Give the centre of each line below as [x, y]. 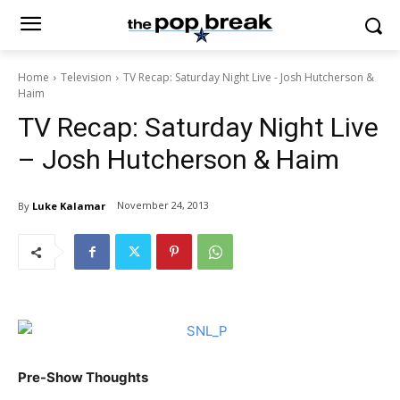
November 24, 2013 [163, 205]
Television [86, 77]
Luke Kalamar [69, 206]
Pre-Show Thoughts [83, 377]
